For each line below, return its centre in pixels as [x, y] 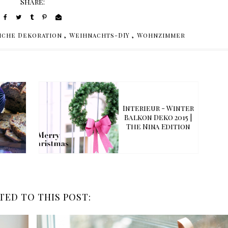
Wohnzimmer [161, 35]
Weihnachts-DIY [99, 35]
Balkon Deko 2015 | [158, 118]
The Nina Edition [158, 127]
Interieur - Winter [158, 108]
